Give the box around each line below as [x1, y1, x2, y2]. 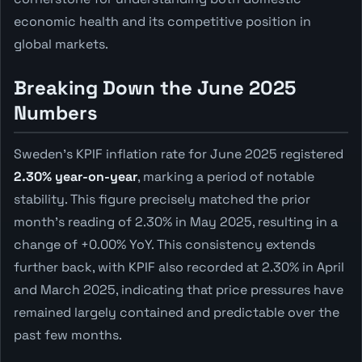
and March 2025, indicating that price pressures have [14, 280, 343, 298]
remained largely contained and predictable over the [14, 303, 339, 321]
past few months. [14, 326, 122, 343]
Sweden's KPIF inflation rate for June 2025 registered [14, 145, 343, 162]
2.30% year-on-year [14, 167, 137, 185]
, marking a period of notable [137, 167, 314, 185]
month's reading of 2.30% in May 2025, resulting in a [14, 213, 338, 230]
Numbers [14, 99, 98, 125]
